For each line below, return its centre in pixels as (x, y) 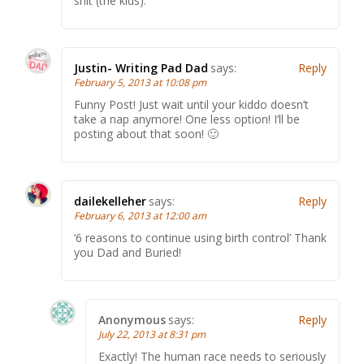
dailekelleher (110, 201)
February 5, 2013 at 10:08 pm (140, 82)
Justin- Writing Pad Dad (141, 68)
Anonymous (132, 320)
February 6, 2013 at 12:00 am (140, 216)
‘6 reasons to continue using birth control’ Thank (200, 238)
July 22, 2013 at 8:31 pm (152, 334)
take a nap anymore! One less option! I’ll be (187, 119)
